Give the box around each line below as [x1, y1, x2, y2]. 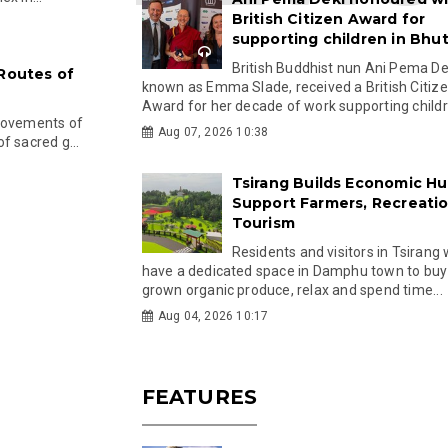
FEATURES [141, 385, 258, 409]
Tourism [231, 214, 295, 232]
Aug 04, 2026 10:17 [157, 309, 269, 323]
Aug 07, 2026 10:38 [157, 125, 269, 139]
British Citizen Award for [231, 10, 426, 28]
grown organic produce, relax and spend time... [141, 282, 443, 298]
